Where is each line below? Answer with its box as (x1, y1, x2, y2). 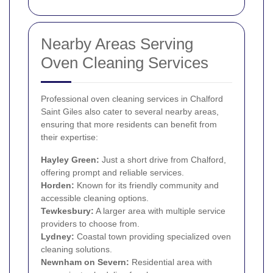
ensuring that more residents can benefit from (41, 119, 217, 130)
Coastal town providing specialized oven (74, 232, 231, 242)
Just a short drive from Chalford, (99, 155, 226, 165)
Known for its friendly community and (74, 180, 219, 191)
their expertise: (41, 132, 98, 143)
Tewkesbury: (41, 206, 94, 216)
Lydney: (41, 232, 74, 242)
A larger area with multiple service (94, 206, 225, 216)
